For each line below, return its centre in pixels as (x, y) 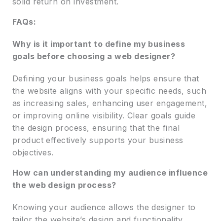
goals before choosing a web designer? (94, 56)
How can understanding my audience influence (110, 173)
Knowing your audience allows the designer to (104, 207)
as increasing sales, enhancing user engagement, (110, 103)
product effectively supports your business (98, 140)
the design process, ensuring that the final (96, 128)
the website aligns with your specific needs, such (109, 91)
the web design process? (64, 185)
